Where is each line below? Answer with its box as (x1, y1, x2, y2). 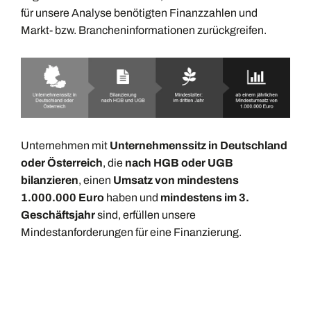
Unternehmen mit (21, 140, 110, 152)
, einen (78, 174, 113, 187)
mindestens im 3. (160, 192, 249, 204)
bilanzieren (21, 174, 78, 187)
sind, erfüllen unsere (95, 209, 196, 221)
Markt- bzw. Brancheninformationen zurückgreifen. (21, 24, 267, 36)
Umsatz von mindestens (113, 174, 239, 187)
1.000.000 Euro (21, 192, 104, 204)
